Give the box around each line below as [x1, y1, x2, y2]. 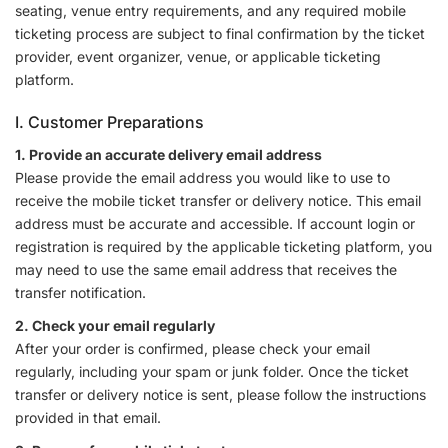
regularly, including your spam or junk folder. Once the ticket [15, 363, 409, 381]
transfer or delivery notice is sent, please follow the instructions [15, 386, 426, 404]
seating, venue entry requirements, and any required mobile [15, 2, 406, 20]
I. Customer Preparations [15, 112, 204, 133]
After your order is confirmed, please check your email [15, 340, 370, 358]
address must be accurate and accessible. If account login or [15, 215, 415, 233]
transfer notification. [15, 284, 146, 302]
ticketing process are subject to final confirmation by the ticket [15, 25, 425, 43]
